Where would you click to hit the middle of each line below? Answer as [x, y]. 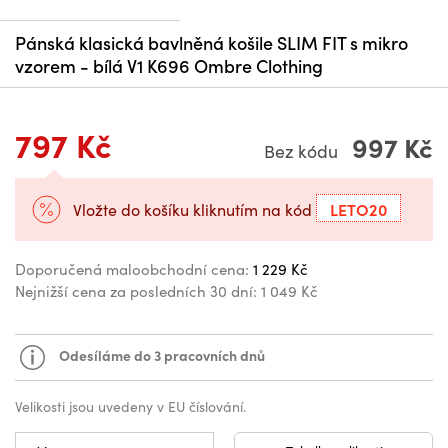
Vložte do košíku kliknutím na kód [194, 210]
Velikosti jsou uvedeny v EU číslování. [130, 407]
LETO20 [358, 209]
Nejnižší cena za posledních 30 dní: [136, 291]
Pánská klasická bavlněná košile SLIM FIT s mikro [211, 43]
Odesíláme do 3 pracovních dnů [162, 354]
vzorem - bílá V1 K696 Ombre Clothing [169, 66]
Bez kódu [303, 151]
